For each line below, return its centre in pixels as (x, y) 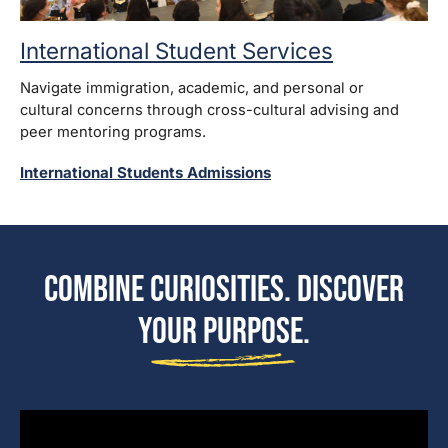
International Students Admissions (145, 173)
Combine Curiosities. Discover (224, 290)
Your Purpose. (224, 332)
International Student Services (176, 51)
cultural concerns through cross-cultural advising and (209, 110)
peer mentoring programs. (113, 132)
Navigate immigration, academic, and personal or (192, 88)
